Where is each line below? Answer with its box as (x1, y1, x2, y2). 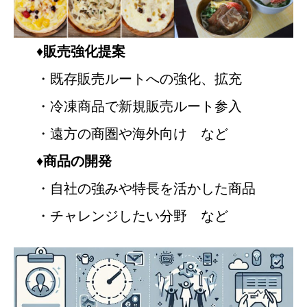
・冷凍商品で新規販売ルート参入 (36, 97, 242, 116)
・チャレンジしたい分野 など (36, 206, 228, 225)
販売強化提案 (42, 42, 125, 61)
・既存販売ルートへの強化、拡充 (36, 69, 242, 88)
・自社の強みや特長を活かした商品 (36, 179, 256, 198)
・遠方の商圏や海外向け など (36, 124, 228, 143)
